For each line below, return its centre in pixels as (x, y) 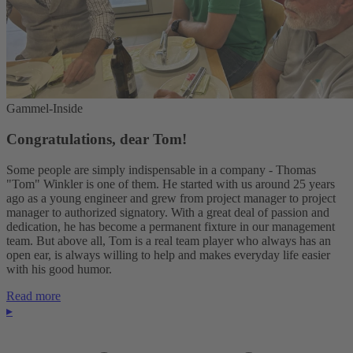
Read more (33, 295)
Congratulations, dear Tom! (97, 139)
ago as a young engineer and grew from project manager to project (171, 198)
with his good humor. (59, 269)
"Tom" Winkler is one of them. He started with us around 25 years (171, 184)
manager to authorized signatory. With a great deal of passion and (168, 212)
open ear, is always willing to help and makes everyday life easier (168, 255)
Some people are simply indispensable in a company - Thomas (161, 169)
